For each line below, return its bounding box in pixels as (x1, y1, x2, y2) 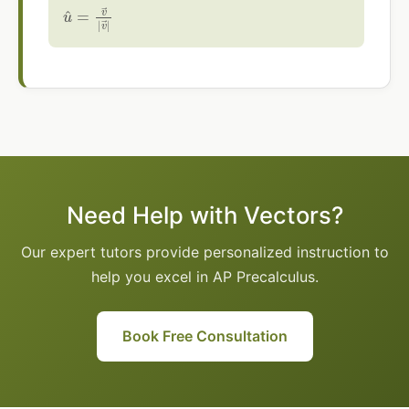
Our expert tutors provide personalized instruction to (20, 243, 389, 262)
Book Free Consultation (121, 327, 288, 346)
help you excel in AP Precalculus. (90, 267, 319, 287)
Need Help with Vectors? (66, 201, 343, 230)
